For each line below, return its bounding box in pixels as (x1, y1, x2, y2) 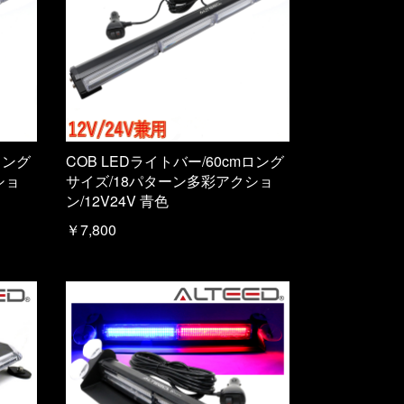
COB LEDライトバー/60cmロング (65, 151, 284, 172)
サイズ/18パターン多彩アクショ (65, 170, 273, 192)
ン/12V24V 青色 (65, 190, 169, 212)
